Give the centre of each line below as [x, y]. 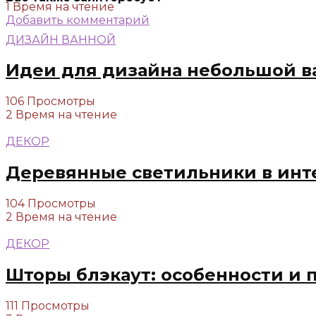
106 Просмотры [50, 102]
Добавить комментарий [78, 20]
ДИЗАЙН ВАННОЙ [61, 39]
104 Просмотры [51, 204]
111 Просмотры [48, 305]
